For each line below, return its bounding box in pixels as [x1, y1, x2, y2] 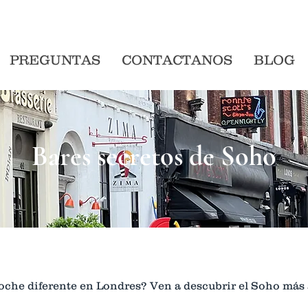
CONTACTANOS [122, 52, 233, 67]
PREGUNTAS [10, 52, 101, 67]
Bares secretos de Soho [32, 140, 276, 173]
